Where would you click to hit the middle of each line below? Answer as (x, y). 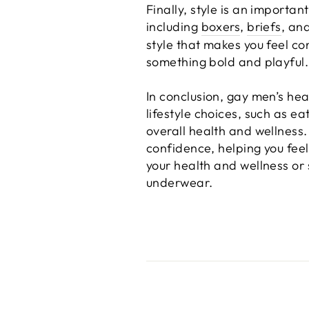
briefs (264, 27)
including (174, 27)
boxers (221, 27)
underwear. (180, 183)
